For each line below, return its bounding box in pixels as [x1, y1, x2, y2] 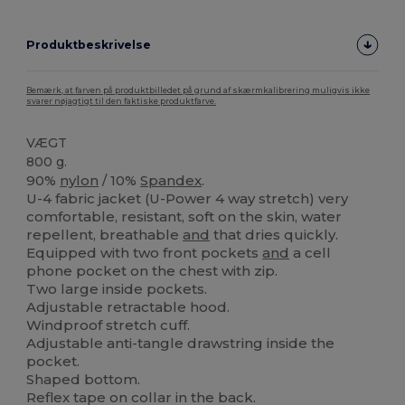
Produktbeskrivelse [26, 38, 152, 52]
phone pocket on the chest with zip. [26, 262, 278, 280]
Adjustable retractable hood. [26, 298, 231, 316]
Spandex [140, 172, 202, 190]
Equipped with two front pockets [26, 244, 263, 262]
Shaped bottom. [26, 371, 141, 389]
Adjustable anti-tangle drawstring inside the [26, 334, 335, 353]
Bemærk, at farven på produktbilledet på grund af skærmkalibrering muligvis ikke [26, 86, 371, 96]
